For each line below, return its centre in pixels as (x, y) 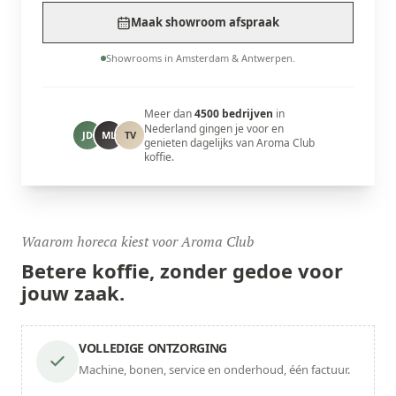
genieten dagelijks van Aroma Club (230, 143)
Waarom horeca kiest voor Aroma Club (137, 241)
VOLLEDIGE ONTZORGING (153, 348)
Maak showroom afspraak (205, 22)
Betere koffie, (88, 270)
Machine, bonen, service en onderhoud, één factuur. (214, 369)
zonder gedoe (226, 270)
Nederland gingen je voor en (214, 129)
